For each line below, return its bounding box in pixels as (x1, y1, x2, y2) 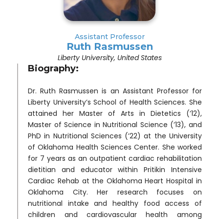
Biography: (28, 63, 79, 74)
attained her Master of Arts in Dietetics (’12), (28, 108, 202, 118)
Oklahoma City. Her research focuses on (28, 187, 202, 197)
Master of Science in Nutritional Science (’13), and (28, 119, 202, 130)
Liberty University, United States (57, 52, 162, 63)
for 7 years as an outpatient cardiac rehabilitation (28, 153, 202, 163)
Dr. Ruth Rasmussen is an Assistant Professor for (28, 86, 202, 96)
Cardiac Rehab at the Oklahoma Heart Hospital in (28, 175, 202, 186)
